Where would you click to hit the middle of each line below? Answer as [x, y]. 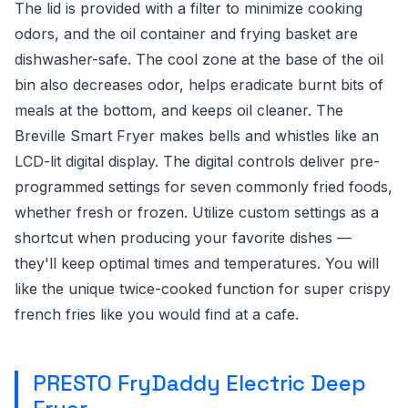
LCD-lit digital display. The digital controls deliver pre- [197, 161]
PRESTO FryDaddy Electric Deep [199, 383]
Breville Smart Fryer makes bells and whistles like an [197, 136]
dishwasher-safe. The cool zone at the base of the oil [199, 59]
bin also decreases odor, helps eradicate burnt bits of [199, 85]
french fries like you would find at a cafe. [157, 314]
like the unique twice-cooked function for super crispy [203, 289]
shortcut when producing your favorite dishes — [183, 238]
